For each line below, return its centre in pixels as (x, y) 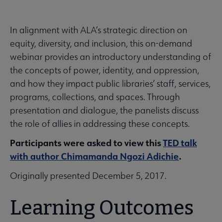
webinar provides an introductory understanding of (111, 56)
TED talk (180, 142)
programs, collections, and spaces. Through (95, 97)
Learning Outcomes (102, 208)
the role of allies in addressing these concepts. (100, 123)
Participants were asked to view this (86, 142)
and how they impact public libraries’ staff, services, (110, 83)
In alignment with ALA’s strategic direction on (99, 30)
